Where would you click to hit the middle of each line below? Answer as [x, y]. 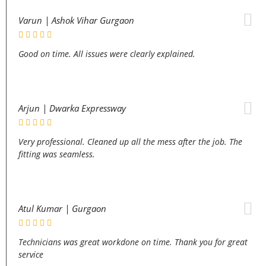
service [31, 254]
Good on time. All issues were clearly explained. [107, 53]
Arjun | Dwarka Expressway [72, 108]
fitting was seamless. [57, 154]
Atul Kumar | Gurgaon [62, 208]
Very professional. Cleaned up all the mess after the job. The [130, 141]
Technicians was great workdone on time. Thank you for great [133, 242]
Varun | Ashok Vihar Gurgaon [76, 20]
